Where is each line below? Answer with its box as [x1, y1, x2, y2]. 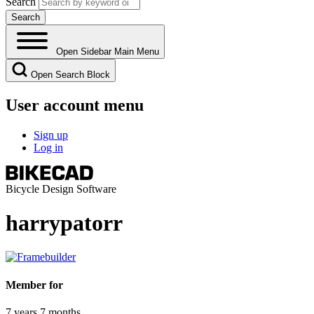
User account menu [6, 95, 144, 114]
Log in [34, 141, 63, 153]
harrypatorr [6, 210, 123, 235]
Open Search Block [31, 69, 110, 80]
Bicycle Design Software [6, 182, 116, 195]
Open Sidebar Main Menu [56, 46, 159, 57]
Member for [6, 278, 63, 291]
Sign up [34, 128, 68, 141]
